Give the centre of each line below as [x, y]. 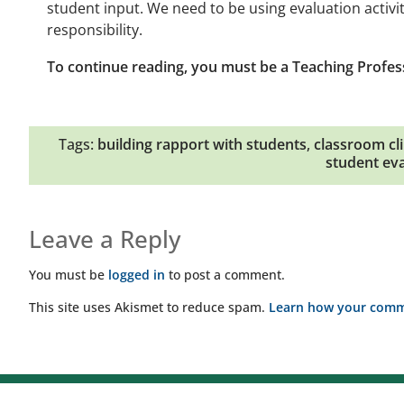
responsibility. [95, 30]
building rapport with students [202, 144]
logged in [137, 275]
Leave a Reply [105, 239]
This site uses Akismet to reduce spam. [149, 307]
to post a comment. [225, 275]
